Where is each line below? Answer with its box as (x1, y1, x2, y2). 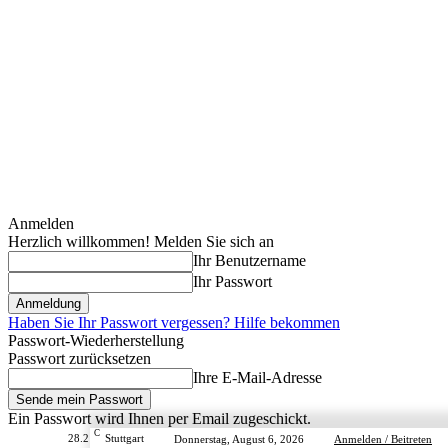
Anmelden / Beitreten (334, 432, 432, 445)
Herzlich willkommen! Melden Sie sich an (8, 233, 274, 250)
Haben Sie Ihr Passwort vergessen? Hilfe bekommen (8, 314, 340, 331)
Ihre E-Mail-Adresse (193, 369, 322, 386)
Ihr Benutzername (193, 252, 306, 269)
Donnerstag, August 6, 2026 (174, 432, 304, 445)
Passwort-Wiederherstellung (8, 332, 184, 349)
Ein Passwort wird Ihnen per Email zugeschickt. (8, 410, 311, 427)
